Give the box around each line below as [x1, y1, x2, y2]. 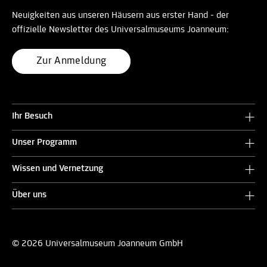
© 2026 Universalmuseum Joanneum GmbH [12, 239, 183, 249]
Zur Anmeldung [36, 55, 107, 67]
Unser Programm [12, 138, 77, 148]
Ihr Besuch [12, 111, 52, 122]
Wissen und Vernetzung [12, 164, 103, 174]
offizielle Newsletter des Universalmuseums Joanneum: [12, 25, 229, 35]
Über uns [12, 190, 46, 200]
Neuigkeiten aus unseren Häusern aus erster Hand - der [12, 11, 229, 21]
